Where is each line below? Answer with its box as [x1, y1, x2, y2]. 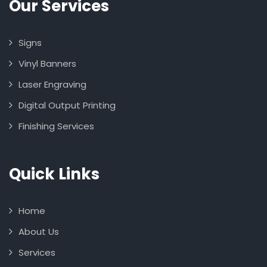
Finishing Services [18, 119, 94, 132]
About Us [18, 225, 59, 238]
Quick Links [9, 163, 100, 185]
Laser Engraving [18, 77, 86, 91]
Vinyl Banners [18, 57, 76, 70]
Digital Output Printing [18, 98, 116, 111]
